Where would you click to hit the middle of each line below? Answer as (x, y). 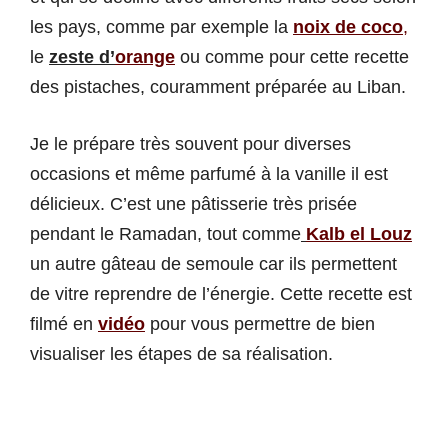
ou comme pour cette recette (292, 57)
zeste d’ (82, 57)
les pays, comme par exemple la (161, 27)
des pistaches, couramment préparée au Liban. (220, 87)
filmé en (64, 324)
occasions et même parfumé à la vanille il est (209, 174)
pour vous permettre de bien (260, 324)
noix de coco (348, 27)
